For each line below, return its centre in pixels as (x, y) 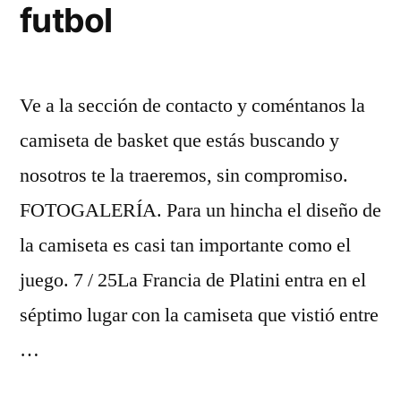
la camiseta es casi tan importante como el (185, 245)
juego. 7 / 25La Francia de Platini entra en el (193, 280)
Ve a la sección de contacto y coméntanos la (192, 106)
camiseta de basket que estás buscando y (179, 141)
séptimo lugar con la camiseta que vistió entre (199, 315)
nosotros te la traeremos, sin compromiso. (184, 175)
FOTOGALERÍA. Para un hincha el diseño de (200, 210)
